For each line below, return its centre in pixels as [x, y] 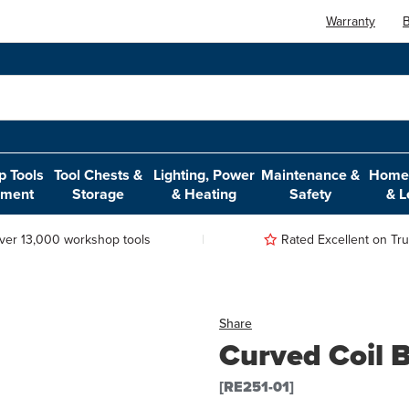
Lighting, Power [204, 174]
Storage [99, 194]
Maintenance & [311, 174]
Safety [311, 194]
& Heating [204, 194]
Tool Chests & [99, 174]
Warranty [351, 21]
